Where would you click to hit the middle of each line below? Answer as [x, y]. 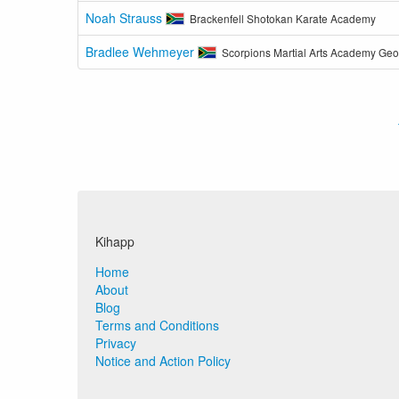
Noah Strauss [126, 18]
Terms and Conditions [157, 325]
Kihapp [115, 241]
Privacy [116, 343]
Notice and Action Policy [163, 361]
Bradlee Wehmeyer [142, 52]
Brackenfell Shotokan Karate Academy [283, 18]
